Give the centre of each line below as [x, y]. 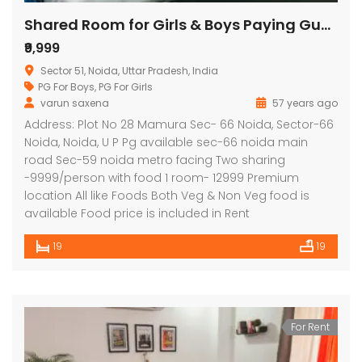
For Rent [310, 326]
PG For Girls [126, 86]
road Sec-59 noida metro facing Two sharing [155, 160]
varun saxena [75, 103]
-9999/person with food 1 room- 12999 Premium [162, 177]
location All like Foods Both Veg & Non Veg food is [167, 195]
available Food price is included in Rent [137, 213]
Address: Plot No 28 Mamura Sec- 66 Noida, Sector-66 [179, 124]
